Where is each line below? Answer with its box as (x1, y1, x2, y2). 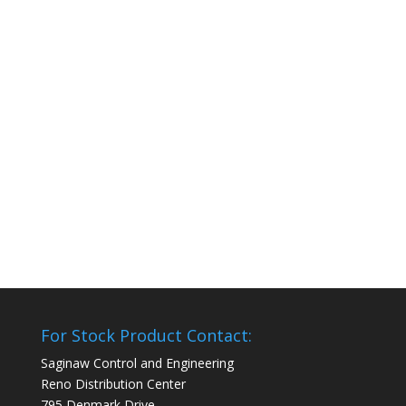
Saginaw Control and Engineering (40, 353, 234, 372)
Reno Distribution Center (40, 374, 186, 392)
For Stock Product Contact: (40, 324, 252, 346)
